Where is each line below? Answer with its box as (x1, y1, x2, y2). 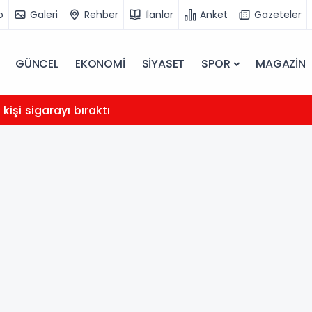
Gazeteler (254, 7, 302, 22)
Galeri (30, 7, 58, 22)
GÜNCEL (15, 56, 58, 72)
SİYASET (141, 56, 185, 72)
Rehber (84, 7, 118, 22)
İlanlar (145, 7, 173, 22)
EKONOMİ (75, 56, 125, 72)
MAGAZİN (256, 56, 306, 72)
